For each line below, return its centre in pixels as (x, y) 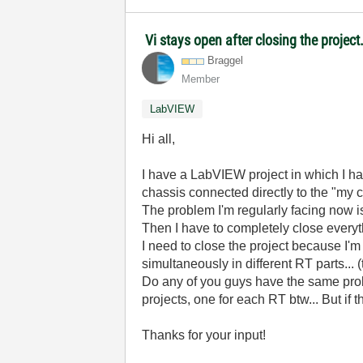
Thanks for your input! (204, 335)
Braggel (226, 60)
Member (201, 79)
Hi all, (159, 139)
